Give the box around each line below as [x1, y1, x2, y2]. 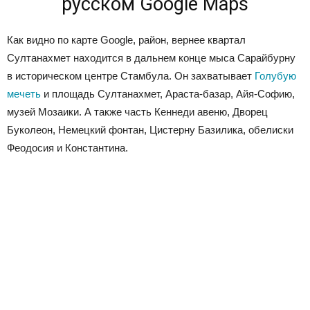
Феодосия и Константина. [7, 142, 128, 154]
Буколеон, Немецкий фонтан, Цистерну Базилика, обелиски [7, 124, 293, 136]
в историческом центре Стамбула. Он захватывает [7, 70, 255, 82]
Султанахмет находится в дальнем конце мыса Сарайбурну [7, 52, 295, 64]
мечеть [7, 88, 41, 100]
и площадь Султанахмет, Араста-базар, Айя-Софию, [41, 88, 295, 100]
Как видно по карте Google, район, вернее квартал [7, 34, 246, 46]
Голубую [255, 70, 296, 82]
